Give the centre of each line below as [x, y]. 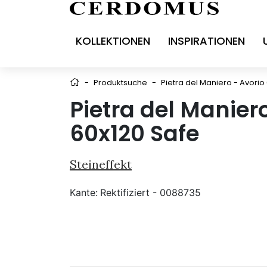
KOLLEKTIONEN [113, 41]
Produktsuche [120, 82]
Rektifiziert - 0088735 [150, 192]
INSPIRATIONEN [207, 41]
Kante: [84, 192]
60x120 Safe [134, 133]
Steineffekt [101, 164]
